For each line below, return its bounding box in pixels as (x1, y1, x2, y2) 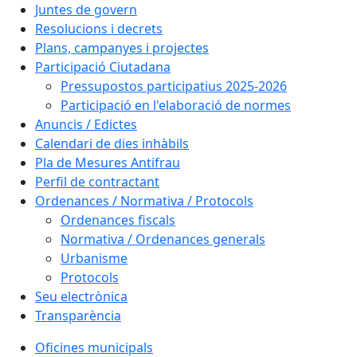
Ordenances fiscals (61, 211, 175, 229)
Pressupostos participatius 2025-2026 (61, 77, 287, 95)
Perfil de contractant (35, 173, 159, 190)
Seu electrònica (35, 288, 127, 305)
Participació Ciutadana (35, 58, 171, 76)
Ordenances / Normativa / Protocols (35, 192, 253, 210)
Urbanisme (61, 249, 127, 267)
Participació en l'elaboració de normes (61, 96, 291, 114)
